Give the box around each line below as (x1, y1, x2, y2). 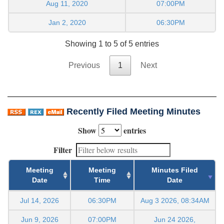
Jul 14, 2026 (20, 196, 59, 205)
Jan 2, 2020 (48, 18, 86, 26)
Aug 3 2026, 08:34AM (140, 196, 209, 205)
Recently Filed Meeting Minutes (66, 106, 200, 117)
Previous (68, 61, 100, 70)
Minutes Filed (151, 166, 198, 174)
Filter (53, 144, 72, 156)
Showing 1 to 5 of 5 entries (65, 39, 159, 48)
